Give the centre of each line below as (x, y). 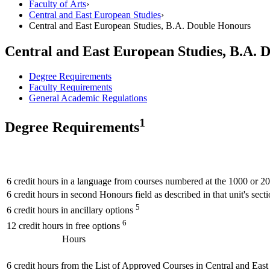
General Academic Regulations (88, 98)
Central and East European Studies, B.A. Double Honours (140, 25)
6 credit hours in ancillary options (70, 210)
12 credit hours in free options (63, 226)
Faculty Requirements (71, 87)
